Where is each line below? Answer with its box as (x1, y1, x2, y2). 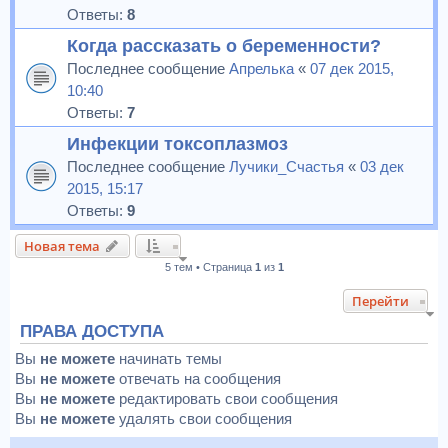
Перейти (352, 292, 409, 310)
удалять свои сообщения (115, 410, 292, 427)
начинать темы (115, 350, 222, 367)
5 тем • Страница (164, 261, 255, 273)
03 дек (360, 158, 404, 175)
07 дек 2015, (310, 60, 394, 77)
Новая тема (24, 237, 100, 255)
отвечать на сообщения (115, 370, 281, 387)
